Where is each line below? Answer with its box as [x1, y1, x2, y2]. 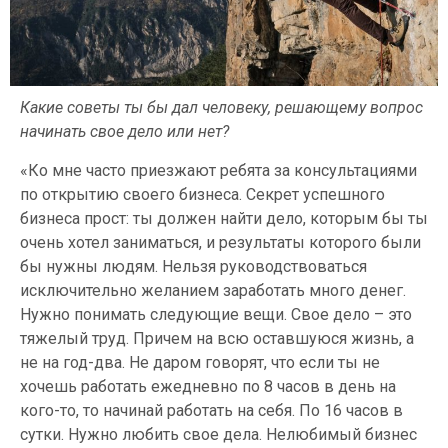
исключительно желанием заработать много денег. [20, 280, 406, 300]
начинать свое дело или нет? [20, 122, 229, 142]
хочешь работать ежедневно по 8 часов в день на [20, 376, 396, 396]
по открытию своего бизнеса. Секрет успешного [20, 184, 385, 204]
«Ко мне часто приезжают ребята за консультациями [20, 160, 417, 180]
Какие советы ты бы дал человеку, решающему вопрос [20, 98, 423, 118]
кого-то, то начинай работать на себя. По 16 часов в [20, 400, 403, 420]
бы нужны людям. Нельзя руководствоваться [20, 256, 367, 276]
